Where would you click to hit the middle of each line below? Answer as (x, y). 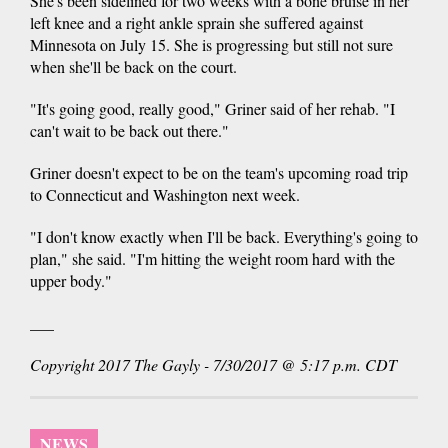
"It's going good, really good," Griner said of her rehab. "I (212, 108)
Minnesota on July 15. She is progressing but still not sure (211, 44)
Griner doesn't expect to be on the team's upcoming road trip (219, 172)
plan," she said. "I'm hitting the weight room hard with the (212, 258)
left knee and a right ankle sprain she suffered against (196, 22)
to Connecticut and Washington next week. (165, 194)
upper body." (71, 280)
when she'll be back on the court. (133, 66)
